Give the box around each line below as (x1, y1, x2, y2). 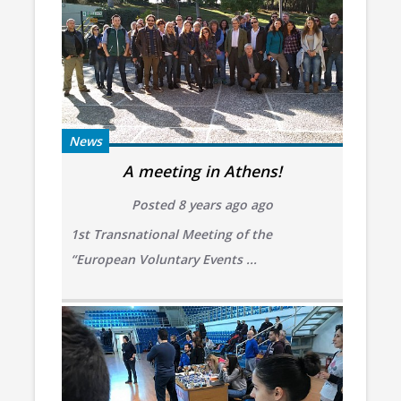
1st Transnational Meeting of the (70, 225, 272, 243)
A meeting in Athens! (122, 159, 282, 182)
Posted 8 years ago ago (131, 195, 273, 213)
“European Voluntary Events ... (70, 250, 257, 268)
